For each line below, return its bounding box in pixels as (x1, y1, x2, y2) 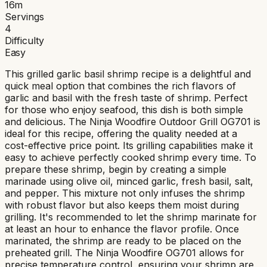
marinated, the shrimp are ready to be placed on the (5, 234, 241, 247)
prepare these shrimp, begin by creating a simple (5, 163, 226, 175)
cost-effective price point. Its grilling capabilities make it (5, 139, 253, 151)
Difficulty (5, 34, 44, 46)
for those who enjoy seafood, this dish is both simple (5, 103, 243, 116)
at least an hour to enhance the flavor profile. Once (5, 222, 239, 235)
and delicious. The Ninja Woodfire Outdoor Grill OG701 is (5, 115, 260, 128)
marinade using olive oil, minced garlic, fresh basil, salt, (5, 175, 253, 187)
